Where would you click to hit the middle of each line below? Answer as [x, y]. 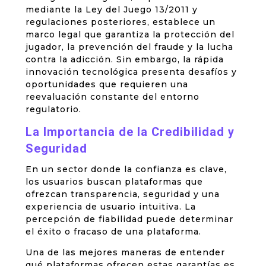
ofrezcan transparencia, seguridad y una [122, 194]
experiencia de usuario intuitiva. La [110, 207]
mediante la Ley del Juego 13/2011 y [111, 10]
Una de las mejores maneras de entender [125, 253]
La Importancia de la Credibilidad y [130, 132]
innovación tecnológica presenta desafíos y [131, 72]
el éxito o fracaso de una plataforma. [113, 232]
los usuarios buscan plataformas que [114, 182]
